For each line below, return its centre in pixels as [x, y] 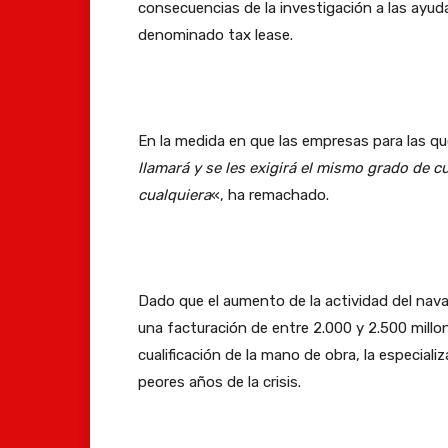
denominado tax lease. [215, 34]
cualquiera [174, 194]
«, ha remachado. [270, 194]
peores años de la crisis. [219, 381]
